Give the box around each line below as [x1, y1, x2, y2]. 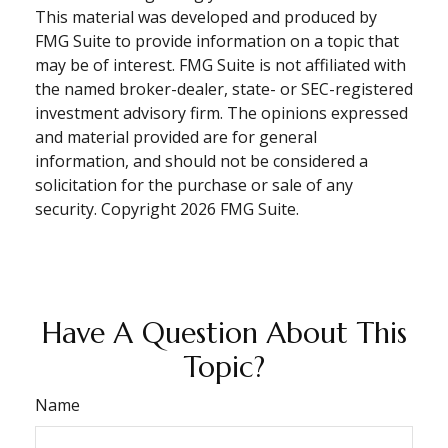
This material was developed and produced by [35, 6, 377, 29]
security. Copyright [35, 198, 180, 221]
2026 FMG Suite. [180, 198, 299, 221]
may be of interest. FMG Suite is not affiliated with [35, 54, 406, 77]
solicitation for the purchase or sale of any [35, 174, 353, 197]
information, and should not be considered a [35, 150, 368, 173]
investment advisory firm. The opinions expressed [35, 102, 408, 125]
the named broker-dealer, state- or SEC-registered [35, 78, 413, 101]
